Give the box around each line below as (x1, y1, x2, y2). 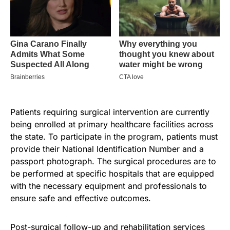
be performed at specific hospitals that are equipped (10, 168, 214, 179)
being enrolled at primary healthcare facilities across (10, 119, 213, 129)
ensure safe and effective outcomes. (10, 193, 151, 203)
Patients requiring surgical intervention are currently (10, 106, 209, 117)
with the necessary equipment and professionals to (10, 180, 207, 191)
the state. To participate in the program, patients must (10, 131, 218, 142)
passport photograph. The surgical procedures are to (10, 156, 216, 166)
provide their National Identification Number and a (10, 143, 204, 154)
